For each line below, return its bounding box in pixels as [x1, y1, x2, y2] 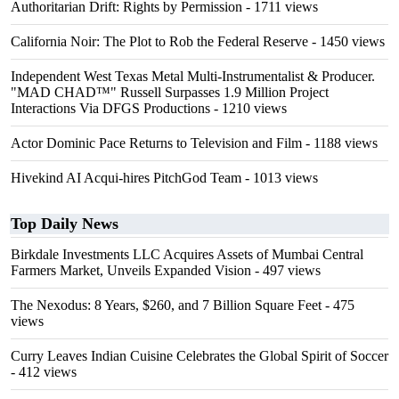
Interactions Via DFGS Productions [11, 101, 210, 116]
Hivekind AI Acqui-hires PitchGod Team [11, 170, 241, 185]
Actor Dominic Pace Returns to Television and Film [11, 135, 302, 151]
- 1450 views [308, 34, 385, 49]
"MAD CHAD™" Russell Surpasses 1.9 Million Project [11, 85, 329, 100]
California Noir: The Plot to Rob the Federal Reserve [11, 34, 308, 49]
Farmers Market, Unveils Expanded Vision [11, 263, 251, 278]
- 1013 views [241, 170, 318, 185]
